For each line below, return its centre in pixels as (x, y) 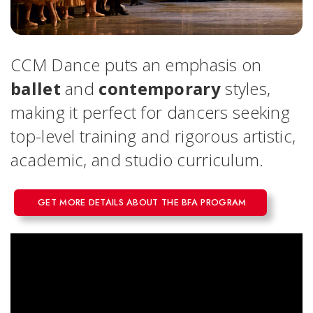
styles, (246, 89)
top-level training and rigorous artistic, (153, 136)
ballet (36, 89)
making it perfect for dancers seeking (151, 112)
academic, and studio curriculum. (137, 160)
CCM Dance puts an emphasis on (136, 65)
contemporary (160, 89)
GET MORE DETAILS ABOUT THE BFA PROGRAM (142, 203)
